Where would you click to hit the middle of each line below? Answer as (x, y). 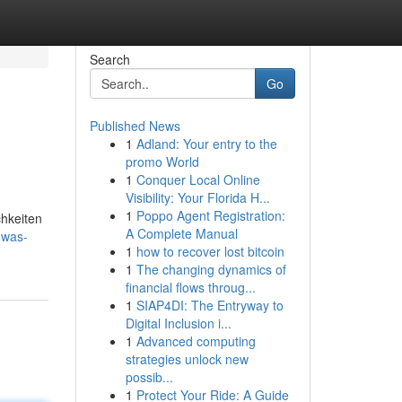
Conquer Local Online (198, 179)
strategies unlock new (187, 359)
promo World (162, 162)
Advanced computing (196, 341)
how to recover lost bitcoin (210, 251)
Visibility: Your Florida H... (197, 197)
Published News (135, 126)
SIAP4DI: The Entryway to (210, 305)
